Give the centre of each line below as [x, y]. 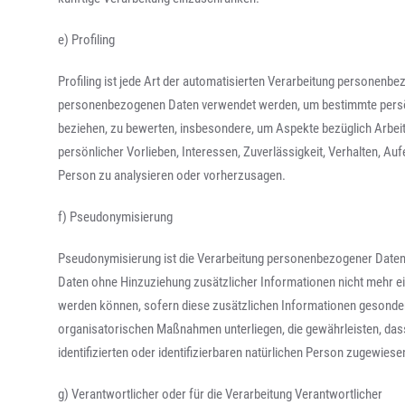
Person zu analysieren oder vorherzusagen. [172, 175]
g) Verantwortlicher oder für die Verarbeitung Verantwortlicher [221, 394]
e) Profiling [87, 40]
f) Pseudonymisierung [116, 217]
